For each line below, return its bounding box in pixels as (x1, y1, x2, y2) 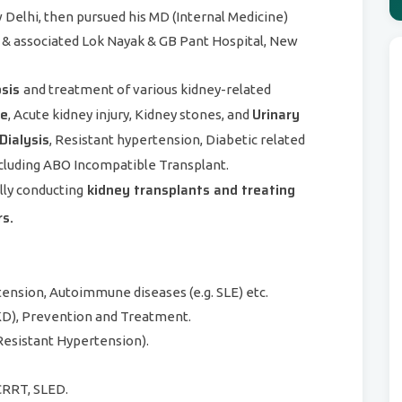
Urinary (252, 104, 300, 126)
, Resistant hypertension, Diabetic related (49, 132, 305, 147)
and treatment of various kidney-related (23, 82, 271, 97)
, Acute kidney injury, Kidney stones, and (8, 107, 252, 122)
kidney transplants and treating (83, 179, 295, 201)
